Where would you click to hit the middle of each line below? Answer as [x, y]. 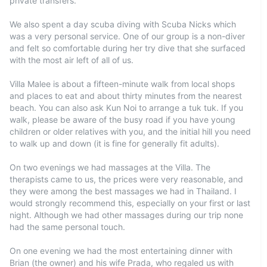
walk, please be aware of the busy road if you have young [122, 119]
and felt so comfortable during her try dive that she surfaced [128, 48]
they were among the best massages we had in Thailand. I [123, 191]
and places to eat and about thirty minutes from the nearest [126, 96]
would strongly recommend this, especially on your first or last [130, 203]
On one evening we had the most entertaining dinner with [121, 251]
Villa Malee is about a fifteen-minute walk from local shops [122, 84]
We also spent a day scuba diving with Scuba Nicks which [123, 24]
